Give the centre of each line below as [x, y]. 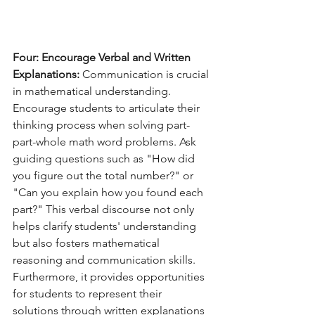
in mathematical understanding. [93, 91]
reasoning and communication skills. [105, 260]
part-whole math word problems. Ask [106, 142]
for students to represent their [89, 294]
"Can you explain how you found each [109, 193]
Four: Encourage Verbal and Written [103, 58]
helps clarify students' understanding [106, 226]
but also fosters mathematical [88, 243]
